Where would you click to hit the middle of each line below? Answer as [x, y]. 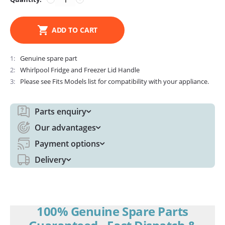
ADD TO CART [75, 30]
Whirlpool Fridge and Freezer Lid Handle [80, 70]
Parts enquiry [61, 111]
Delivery [50, 160]
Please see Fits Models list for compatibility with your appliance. [115, 81]
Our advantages [65, 128]
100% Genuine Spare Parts [113, 211]
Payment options [67, 144]
